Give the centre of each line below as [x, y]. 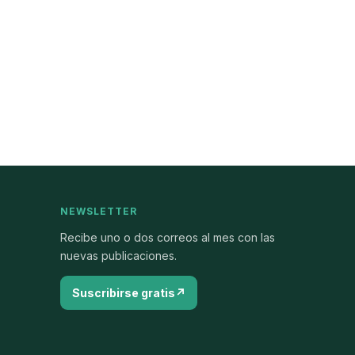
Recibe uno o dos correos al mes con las [168, 237]
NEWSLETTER [99, 211]
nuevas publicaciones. [119, 256]
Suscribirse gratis [124, 293]
